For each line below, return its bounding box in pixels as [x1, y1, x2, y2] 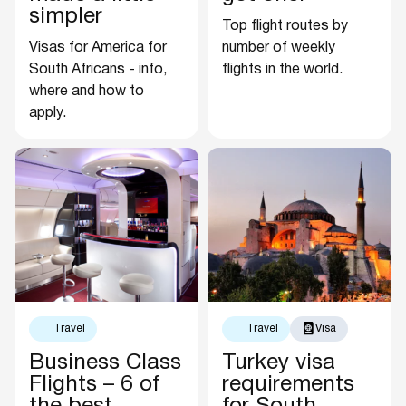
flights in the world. [222, 63, 343, 76]
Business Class [29, 353, 181, 373]
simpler [29, 6, 102, 27]
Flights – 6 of [29, 374, 159, 395]
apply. [29, 106, 66, 120]
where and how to [29, 84, 144, 98]
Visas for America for [29, 41, 167, 54]
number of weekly [222, 41, 335, 54]
